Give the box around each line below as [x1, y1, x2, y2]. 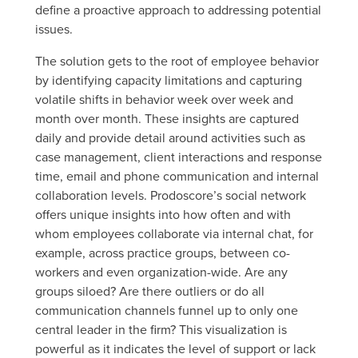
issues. [35, 19, 73, 38]
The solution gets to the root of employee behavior [35, 51, 319, 70]
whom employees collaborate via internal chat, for [35, 224, 313, 242]
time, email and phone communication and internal [35, 166, 319, 185]
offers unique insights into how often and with [35, 205, 291, 223]
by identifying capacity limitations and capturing [35, 70, 302, 89]
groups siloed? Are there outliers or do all [35, 281, 265, 300]
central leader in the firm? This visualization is [35, 320, 287, 338]
